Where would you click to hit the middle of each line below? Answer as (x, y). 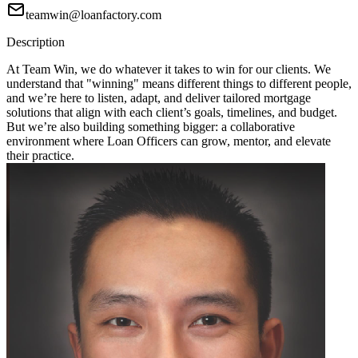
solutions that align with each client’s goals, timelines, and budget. (172, 113)
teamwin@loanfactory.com (93, 15)
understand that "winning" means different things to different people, (179, 84)
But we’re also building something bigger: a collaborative (151, 127)
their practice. (40, 156)
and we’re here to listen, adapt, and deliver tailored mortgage (159, 98)
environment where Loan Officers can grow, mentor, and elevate (169, 141)
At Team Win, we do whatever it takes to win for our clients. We (169, 70)
